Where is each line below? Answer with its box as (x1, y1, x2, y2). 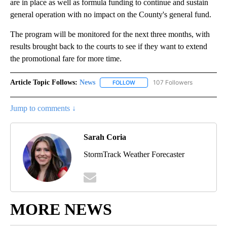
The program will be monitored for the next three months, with (10, 30, 210, 39)
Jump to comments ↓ (10, 104, 76, 113)
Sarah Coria (84, 133, 126, 142)
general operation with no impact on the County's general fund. (10, 10, 211, 19)
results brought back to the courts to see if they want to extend (10, 42, 207, 51)
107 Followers (153, 79, 193, 87)
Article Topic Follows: (10, 79, 78, 87)
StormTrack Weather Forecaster (84, 150, 184, 159)
